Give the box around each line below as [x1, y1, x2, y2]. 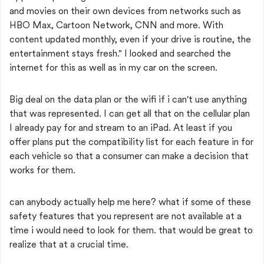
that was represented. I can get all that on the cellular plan [9, 108, 250, 119]
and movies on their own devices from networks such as [9, 5, 241, 16]
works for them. [9, 164, 75, 176]
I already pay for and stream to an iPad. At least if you [9, 122, 232, 133]
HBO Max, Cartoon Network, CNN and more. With [9, 19, 223, 31]
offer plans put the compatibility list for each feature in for [9, 136, 253, 147]
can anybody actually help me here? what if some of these [9, 196, 251, 207]
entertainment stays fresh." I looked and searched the [9, 48, 231, 59]
